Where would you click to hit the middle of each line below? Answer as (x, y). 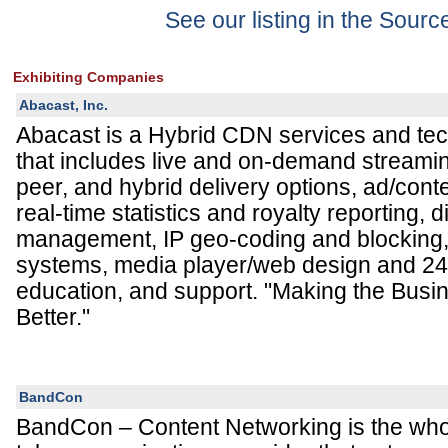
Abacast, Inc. (63, 105)
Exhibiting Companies (88, 77)
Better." (53, 317)
